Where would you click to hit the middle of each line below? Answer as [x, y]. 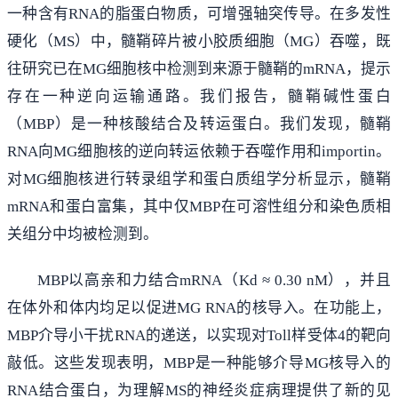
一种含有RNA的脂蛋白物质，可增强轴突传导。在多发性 [199, 14]
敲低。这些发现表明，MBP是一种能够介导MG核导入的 [199, 362]
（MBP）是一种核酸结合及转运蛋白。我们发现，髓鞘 [199, 124]
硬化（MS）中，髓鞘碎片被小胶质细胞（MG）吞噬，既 [199, 42]
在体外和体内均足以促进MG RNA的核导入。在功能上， [199, 307]
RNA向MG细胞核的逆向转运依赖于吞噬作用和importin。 [199, 152]
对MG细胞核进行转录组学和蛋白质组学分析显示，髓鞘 [199, 179]
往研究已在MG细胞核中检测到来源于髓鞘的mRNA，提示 [199, 69]
